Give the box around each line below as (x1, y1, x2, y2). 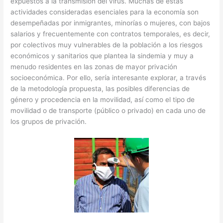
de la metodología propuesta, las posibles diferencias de (10, 85, 190, 93)
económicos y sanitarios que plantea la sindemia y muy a (10, 52, 194, 60)
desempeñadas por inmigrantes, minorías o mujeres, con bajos (10, 19, 211, 27)
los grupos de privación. (10, 117, 87, 126)
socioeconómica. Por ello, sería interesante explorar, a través (10, 74, 207, 82)
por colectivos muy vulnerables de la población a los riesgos (10, 41, 203, 49)
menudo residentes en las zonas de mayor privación (10, 63, 178, 71)
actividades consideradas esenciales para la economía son (10, 8, 199, 16)
